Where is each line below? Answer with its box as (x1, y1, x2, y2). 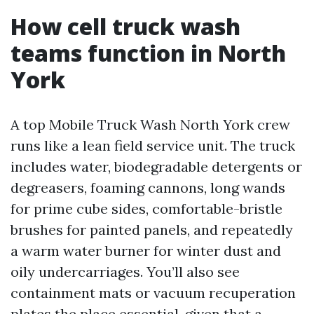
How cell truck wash (11, 11, 240, 41)
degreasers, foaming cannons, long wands (11, 179, 285, 196)
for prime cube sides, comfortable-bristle (11, 200, 282, 217)
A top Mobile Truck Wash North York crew (11, 116, 290, 133)
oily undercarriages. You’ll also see (11, 263, 240, 280)
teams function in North (11, 38, 286, 68)
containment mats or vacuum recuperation (11, 284, 296, 301)
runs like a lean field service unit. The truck (11, 137, 295, 154)
